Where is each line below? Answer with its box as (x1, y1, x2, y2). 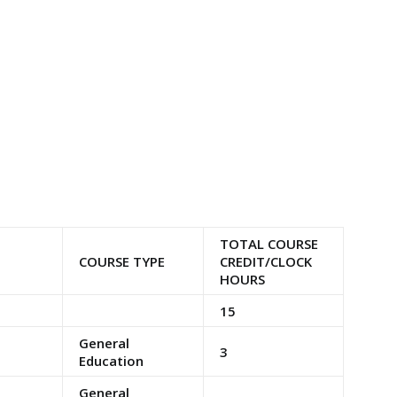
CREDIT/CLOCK (219, 253, 312, 270)
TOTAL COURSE (219, 235, 318, 253)
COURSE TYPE (78, 253, 165, 270)
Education (78, 352, 144, 370)
